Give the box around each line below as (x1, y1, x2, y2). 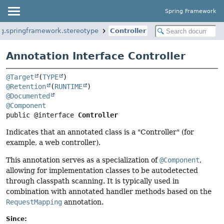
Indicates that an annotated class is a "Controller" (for (6, 128, 194, 136)
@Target (6, 73, 34, 81)
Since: (6, 215, 27, 222)
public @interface (6, 111, 78, 119)
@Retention (6, 82, 46, 91)
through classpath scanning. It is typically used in (6, 177, 179, 185)
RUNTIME (54, 82, 82, 91)
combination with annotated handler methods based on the (6, 187, 211, 196)
